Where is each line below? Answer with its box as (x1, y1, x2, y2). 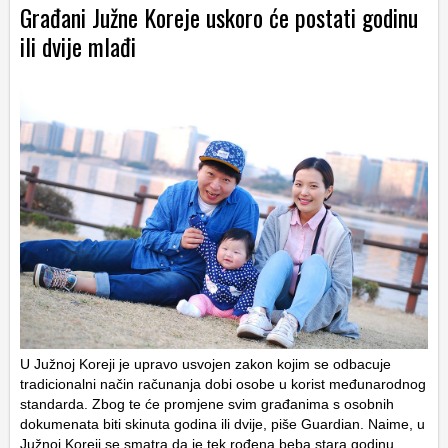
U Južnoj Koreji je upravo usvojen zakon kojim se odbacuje (20, 355, 391, 372)
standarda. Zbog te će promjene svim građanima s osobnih (20, 395, 394, 412)
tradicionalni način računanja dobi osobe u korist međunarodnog (20, 375, 426, 392)
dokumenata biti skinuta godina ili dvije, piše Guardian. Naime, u (20, 415, 425, 432)
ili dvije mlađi (20, 27, 136, 64)
